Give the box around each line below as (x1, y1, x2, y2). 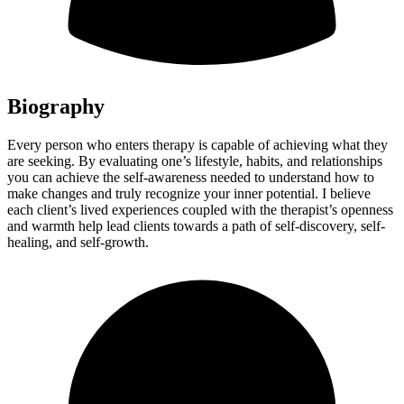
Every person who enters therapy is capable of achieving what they (7, 136, 388, 152)
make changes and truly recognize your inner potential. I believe (7, 185, 371, 201)
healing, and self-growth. (7, 234, 149, 250)
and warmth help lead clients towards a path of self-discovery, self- (7, 217, 385, 234)
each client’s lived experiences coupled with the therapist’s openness (7, 201, 393, 217)
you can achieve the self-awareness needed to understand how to (7, 169, 374, 185)
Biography (7, 94, 105, 118)
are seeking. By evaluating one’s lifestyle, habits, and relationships (7, 152, 382, 169)
